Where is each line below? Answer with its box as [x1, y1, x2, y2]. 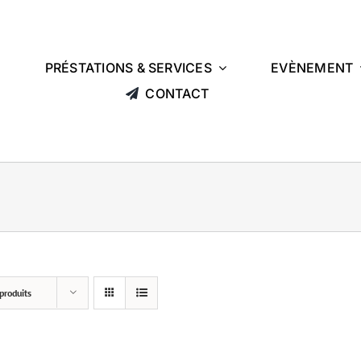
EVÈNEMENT [271, 59, 354, 76]
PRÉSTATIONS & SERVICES [44, 59, 212, 76]
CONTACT [145, 85, 210, 102]
